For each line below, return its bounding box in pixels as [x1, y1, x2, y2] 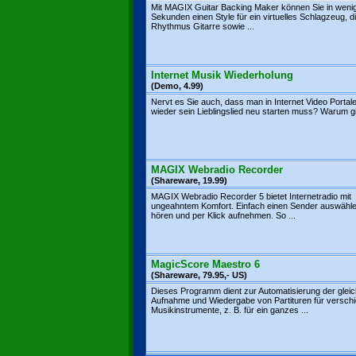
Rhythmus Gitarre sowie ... [151, 21, 254, 31]
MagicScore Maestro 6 [151, 258, 260, 270]
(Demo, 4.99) [151, 81, 203, 91]
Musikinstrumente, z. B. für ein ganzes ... [151, 305, 308, 315]
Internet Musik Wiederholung [151, 69, 293, 81]
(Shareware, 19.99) [151, 176, 227, 185]
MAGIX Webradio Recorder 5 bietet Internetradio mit [151, 192, 351, 201]
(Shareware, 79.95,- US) [151, 270, 247, 280]
